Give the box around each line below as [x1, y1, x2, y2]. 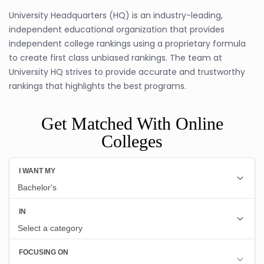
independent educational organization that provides [9, 24, 225, 35]
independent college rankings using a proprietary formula [9, 38, 246, 49]
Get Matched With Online [41, 114, 223, 133]
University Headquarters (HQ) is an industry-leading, [9, 9, 223, 21]
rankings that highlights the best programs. [9, 80, 186, 92]
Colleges [101, 131, 163, 151]
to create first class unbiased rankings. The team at [9, 52, 222, 64]
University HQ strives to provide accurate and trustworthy [9, 66, 245, 78]
